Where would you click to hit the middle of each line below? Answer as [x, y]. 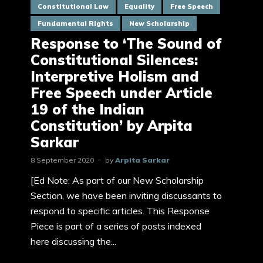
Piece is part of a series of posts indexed [116, 226]
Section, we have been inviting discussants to [126, 195]
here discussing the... [73, 241]
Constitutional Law [73, 6]
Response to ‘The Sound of [126, 43]
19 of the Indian [87, 109]
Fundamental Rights [75, 23]
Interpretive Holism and [115, 76]
